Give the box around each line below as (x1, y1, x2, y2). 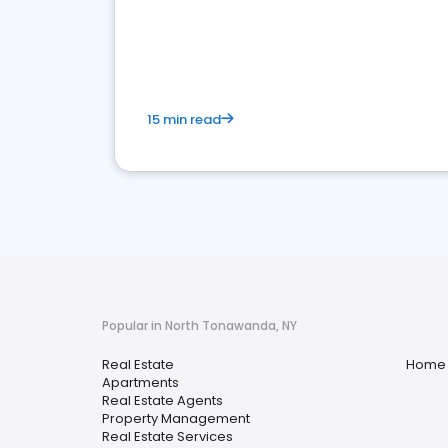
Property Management (102, 409, 250, 428)
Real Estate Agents (102, 391, 223, 410)
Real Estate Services (102, 427, 233, 446)
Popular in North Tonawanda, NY (102, 317, 297, 334)
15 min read (147, 110, 221, 129)
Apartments (102, 373, 179, 392)
